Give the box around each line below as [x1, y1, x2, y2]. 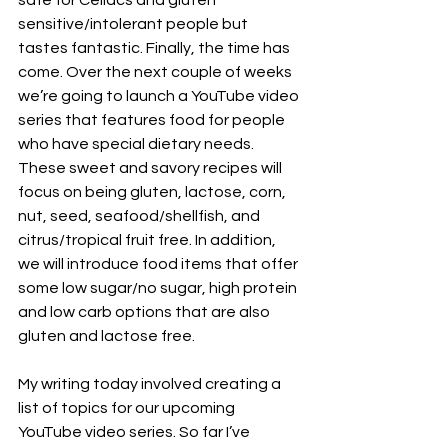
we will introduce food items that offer [18, 256, 301, 272]
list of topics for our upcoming [18, 400, 238, 416]
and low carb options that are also [18, 304, 273, 320]
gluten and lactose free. [18, 328, 195, 344]
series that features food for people [18, 112, 288, 128]
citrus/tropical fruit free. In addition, [18, 232, 279, 248]
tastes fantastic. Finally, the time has [18, 40, 293, 56]
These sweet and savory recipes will [18, 160, 285, 176]
